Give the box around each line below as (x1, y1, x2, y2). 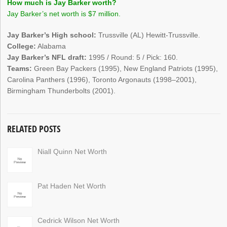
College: (7, 42, 36, 51)
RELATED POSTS (7, 122, 61, 135)
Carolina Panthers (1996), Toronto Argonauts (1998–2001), (7, 75, 197, 84)
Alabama (36, 42, 66, 51)
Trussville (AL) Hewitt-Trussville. (96, 31, 201, 40)
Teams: (7, 64, 32, 73)
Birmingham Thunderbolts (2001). (7, 87, 116, 95)
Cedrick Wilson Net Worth (37, 216, 120, 224)
